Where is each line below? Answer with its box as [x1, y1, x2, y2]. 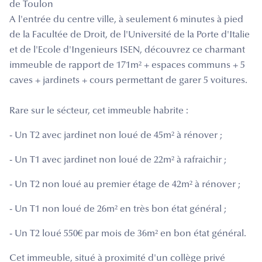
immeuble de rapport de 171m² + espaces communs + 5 [9, 60, 245, 70]
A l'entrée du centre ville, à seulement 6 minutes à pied [9, 15, 243, 25]
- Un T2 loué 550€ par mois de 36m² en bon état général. [9, 229, 246, 239]
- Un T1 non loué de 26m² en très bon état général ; [9, 204, 226, 214]
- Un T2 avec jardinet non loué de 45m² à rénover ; [9, 130, 222, 140]
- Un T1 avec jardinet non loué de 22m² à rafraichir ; [9, 155, 226, 165]
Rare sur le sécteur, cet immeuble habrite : [9, 106, 188, 116]
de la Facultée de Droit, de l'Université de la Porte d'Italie [9, 30, 250, 40]
